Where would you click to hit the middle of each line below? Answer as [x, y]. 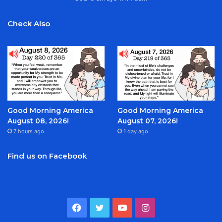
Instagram [170, 207]
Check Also [29, 23]
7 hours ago [29, 132]
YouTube [144, 207]
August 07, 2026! [147, 121]
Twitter [118, 207]
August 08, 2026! [38, 121]
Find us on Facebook [47, 156]
